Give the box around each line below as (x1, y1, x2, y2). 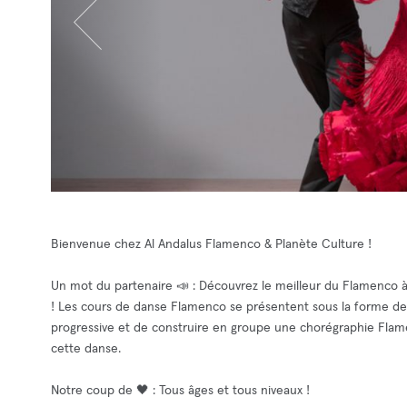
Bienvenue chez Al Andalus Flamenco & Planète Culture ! (51, 238, 372, 251)
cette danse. (51, 342, 121, 355)
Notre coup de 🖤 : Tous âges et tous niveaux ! (51, 384, 310, 397)
